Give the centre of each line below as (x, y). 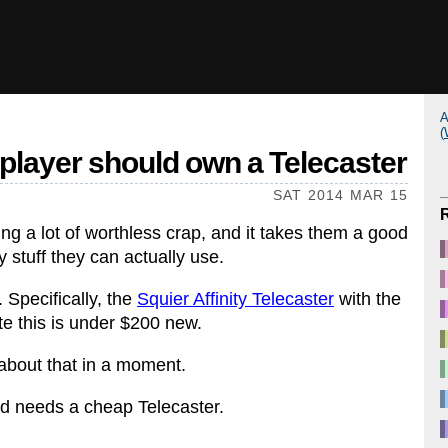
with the (367, 299)
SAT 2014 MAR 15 (340, 195)
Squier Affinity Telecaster (235, 299)
